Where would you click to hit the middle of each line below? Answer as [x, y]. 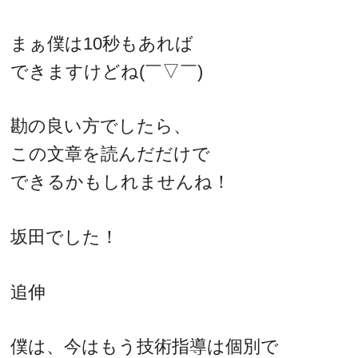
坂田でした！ [65, 237]
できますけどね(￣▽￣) [107, 71]
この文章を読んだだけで [111, 154]
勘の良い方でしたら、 [101, 126]
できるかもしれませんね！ [121, 182]
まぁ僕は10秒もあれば [102, 43]
